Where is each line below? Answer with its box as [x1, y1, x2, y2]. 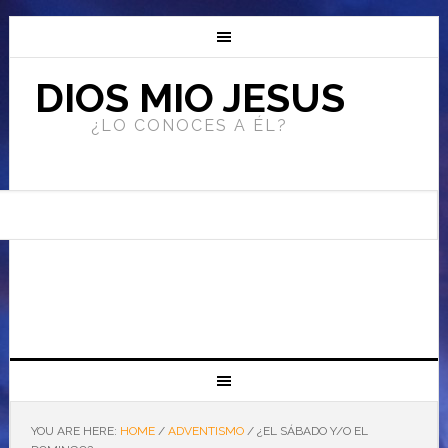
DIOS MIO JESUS [34, 74, 345, 121]
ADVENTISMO [167, 424, 244, 438]
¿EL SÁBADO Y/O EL [253, 424, 368, 438]
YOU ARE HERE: [30, 424, 120, 438]
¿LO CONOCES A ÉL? [91, 116, 289, 135]
